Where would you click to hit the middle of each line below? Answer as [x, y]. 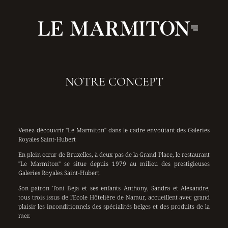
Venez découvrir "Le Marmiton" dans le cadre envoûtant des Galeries [114, 130]
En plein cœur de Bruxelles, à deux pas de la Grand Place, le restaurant [114, 154]
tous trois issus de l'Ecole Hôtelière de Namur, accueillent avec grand [114, 197]
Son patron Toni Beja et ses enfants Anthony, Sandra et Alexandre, [114, 188]
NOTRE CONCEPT [114, 81]
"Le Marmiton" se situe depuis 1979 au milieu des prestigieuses [114, 164]
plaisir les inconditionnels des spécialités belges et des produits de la [114, 206]
